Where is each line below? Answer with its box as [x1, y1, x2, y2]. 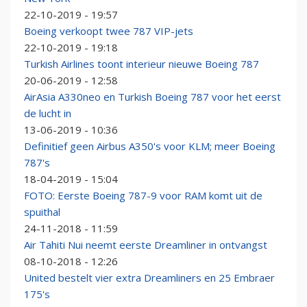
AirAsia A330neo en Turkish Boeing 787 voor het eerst [24, 90, 281, 104]
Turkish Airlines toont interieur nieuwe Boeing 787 [24, 57, 259, 71]
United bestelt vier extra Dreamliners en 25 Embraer [24, 271, 275, 285]
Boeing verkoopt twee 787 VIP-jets [24, 24, 193, 38]
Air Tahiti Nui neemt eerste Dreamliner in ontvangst [24, 238, 267, 252]
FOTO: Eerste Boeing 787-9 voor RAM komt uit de [24, 188, 262, 203]
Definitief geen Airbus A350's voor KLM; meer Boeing [24, 139, 275, 153]
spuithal [24, 205, 60, 219]
